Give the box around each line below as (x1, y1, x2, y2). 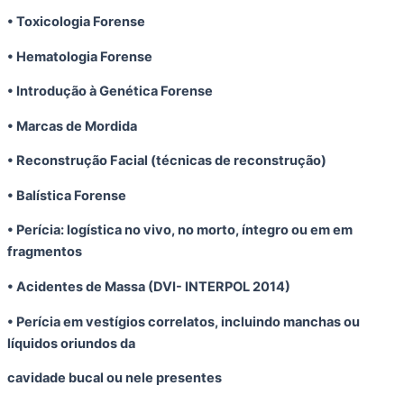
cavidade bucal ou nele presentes (7, 370, 222, 387)
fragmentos (7, 243, 82, 261)
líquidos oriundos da (7, 335, 135, 352)
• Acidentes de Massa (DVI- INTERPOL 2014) (7, 279, 290, 296)
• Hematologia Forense (7, 48, 152, 65)
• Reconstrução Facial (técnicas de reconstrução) (7, 152, 326, 170)
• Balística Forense (7, 187, 126, 204)
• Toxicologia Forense (7, 13, 145, 30)
